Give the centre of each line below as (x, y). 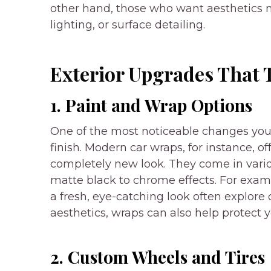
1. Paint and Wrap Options (151, 105)
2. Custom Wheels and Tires (158, 256)
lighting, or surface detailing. (128, 24)
